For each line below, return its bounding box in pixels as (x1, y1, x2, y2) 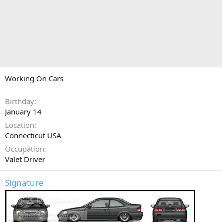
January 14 (5, 107, 42, 116)
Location (5, 120, 34, 130)
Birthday (5, 96, 34, 106)
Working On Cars (5, 73, 63, 83)
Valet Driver (5, 154, 45, 164)
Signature (5, 177, 44, 188)
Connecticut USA (5, 130, 61, 140)
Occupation (5, 144, 44, 154)
